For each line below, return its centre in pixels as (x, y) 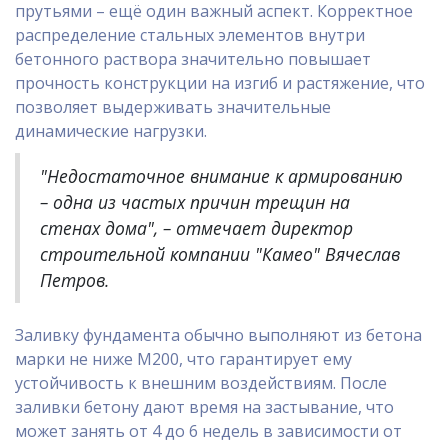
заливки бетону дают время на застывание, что (204, 407)
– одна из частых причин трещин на (195, 202)
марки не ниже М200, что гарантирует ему (183, 359)
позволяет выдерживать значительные (173, 107)
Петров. (74, 280)
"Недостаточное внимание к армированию (221, 176)
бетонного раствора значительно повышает (193, 59)
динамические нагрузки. (111, 131)
